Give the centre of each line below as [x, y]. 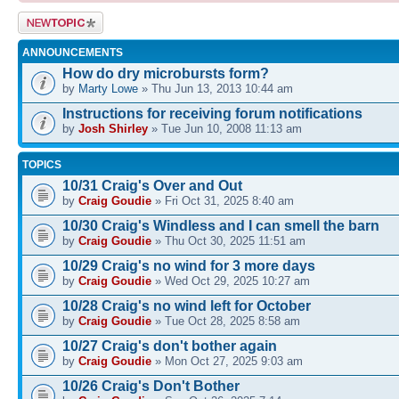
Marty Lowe [108, 88]
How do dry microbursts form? [166, 73]
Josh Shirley [113, 128]
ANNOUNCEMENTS [73, 52]
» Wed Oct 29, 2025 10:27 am [231, 281]
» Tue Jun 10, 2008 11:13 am [225, 128]
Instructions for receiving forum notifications [212, 113]
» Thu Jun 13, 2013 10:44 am [216, 88]
